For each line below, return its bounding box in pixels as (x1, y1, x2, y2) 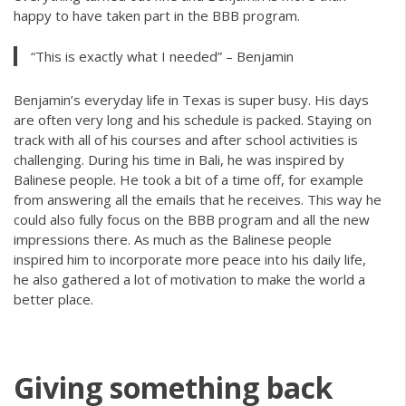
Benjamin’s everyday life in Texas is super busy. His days (14, 90, 369, 109)
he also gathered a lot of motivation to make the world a (14, 269, 365, 288)
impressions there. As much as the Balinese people (14, 229, 332, 248)
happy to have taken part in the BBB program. (14, 6, 300, 25)
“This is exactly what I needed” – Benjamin (30, 46, 294, 65)
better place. (14, 289, 93, 308)
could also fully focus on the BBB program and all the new (14, 209, 370, 228)
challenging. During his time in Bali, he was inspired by (14, 150, 344, 169)
